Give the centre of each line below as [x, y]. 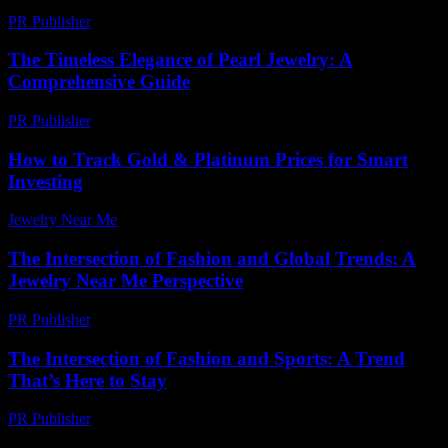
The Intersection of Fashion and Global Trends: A [212, 259]
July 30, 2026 [169, 220]
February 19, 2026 [158, 21]
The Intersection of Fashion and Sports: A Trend [206, 358]
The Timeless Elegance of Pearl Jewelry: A [180, 60]
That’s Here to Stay [87, 380]
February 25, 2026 [158, 120]
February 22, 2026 [158, 319]
